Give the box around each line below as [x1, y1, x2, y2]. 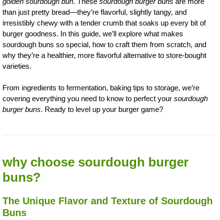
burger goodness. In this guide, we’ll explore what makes [2, 29, 183, 38]
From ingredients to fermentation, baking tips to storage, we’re [2, 83, 199, 92]
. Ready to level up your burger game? [41, 105, 163, 114]
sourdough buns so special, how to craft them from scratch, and [2, 40, 206, 49]
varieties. [2, 61, 31, 70]
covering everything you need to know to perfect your [2, 94, 174, 103]
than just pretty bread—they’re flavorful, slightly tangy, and [2, 7, 187, 16]
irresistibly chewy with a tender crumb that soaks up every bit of [2, 18, 206, 27]
